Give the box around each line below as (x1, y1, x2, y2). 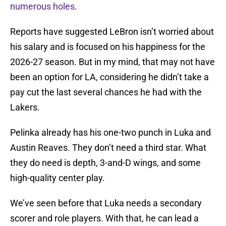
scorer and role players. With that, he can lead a (10, 213, 199, 224)
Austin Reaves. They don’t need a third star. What (10, 142, 206, 153)
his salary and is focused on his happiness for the (10, 41, 205, 52)
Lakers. (10, 102, 40, 113)
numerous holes (10, 1, 75, 12)
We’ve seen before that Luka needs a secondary (10, 198, 202, 209)
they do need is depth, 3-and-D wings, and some (10, 157, 201, 168)
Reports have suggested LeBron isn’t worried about (10, 26, 214, 37)
